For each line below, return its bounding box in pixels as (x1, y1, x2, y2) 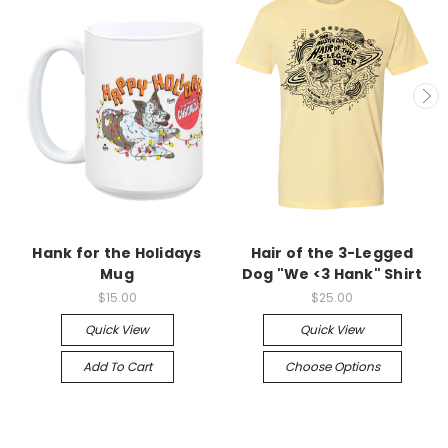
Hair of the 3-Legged (250, 242, 414, 263)
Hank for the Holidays (32, 242, 202, 263)
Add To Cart (82, 357, 152, 375)
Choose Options (284, 357, 380, 375)
